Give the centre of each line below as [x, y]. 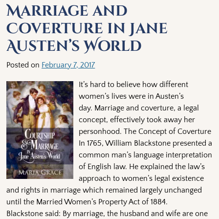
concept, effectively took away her [137, 120]
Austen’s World [74, 46]
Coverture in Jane [87, 29]
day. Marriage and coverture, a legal [139, 108]
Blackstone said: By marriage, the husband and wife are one [107, 213]
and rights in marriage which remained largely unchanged [104, 190]
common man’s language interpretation [145, 155]
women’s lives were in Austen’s [131, 96]
